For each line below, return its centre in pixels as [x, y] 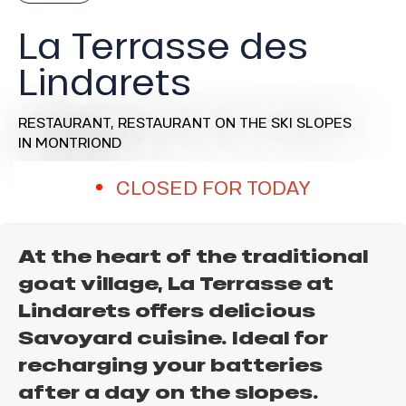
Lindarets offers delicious [167, 311]
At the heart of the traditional [193, 257]
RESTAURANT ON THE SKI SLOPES [235, 121]
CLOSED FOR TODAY [213, 187]
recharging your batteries [170, 366]
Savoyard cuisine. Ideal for [173, 338]
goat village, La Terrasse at [176, 284]
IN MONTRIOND [70, 141]
